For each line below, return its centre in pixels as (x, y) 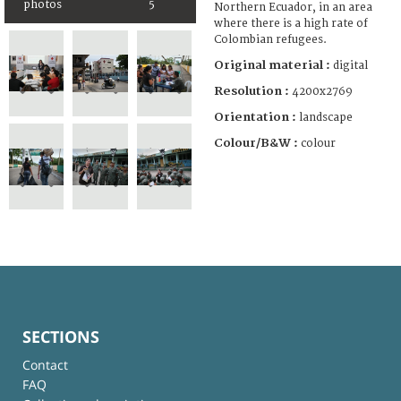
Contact (45, 364)
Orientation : (256, 117)
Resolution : (252, 91)
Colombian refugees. (270, 39)
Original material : (273, 65)
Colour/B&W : (257, 143)
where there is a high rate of (291, 23)
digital (350, 65)
